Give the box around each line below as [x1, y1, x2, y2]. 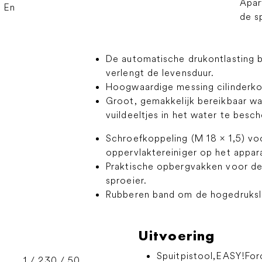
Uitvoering [138, 226, 215, 244]
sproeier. [106, 174, 147, 186]
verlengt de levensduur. [106, 66, 215, 78]
